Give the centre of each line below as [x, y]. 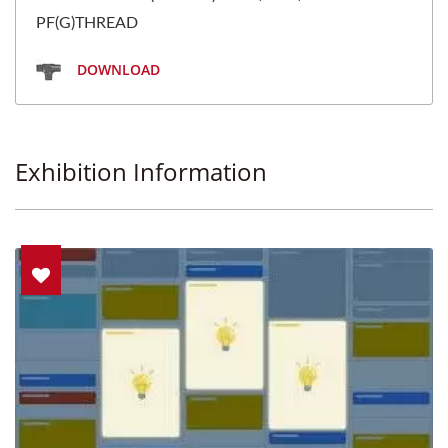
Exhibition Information [141, 172]
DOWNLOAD [116, 70]
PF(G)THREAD [87, 23]
